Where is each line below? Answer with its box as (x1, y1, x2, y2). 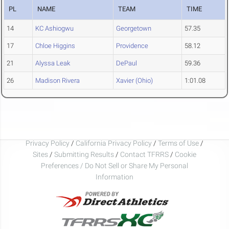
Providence (116, 42, 148, 50)
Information (96, 172, 133, 181)
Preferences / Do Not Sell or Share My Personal (41, 161, 188, 170)
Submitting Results (54, 150, 114, 158)
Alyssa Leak (35, 59, 70, 67)
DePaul (116, 59, 137, 67)
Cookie (175, 150, 196, 158)
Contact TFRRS (120, 150, 170, 158)
